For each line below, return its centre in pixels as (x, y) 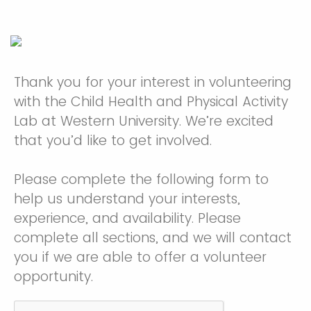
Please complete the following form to (141, 179)
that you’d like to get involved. (115, 141)
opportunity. (56, 277)
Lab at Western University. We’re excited (144, 121)
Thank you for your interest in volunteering (153, 82)
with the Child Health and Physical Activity (151, 102)
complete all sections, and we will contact (153, 238)
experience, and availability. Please (127, 218)
